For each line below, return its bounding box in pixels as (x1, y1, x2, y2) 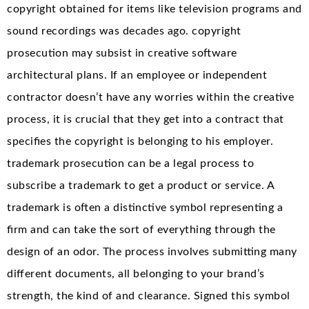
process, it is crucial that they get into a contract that (7, 113, 284, 125)
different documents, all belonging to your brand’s (7, 268, 265, 279)
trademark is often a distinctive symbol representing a (7, 201, 283, 213)
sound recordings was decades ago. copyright (7, 25, 241, 37)
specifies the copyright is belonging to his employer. (7, 135, 273, 147)
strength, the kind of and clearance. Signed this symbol (7, 290, 290, 301)
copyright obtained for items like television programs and (7, 3, 302, 14)
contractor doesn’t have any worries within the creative (7, 91, 294, 103)
